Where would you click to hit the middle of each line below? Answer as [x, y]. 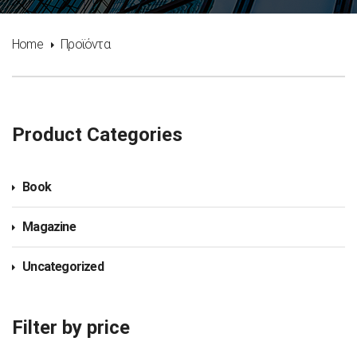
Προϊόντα [85, 44]
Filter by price [71, 328]
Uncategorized [63, 267]
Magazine [49, 227]
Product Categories [97, 135]
